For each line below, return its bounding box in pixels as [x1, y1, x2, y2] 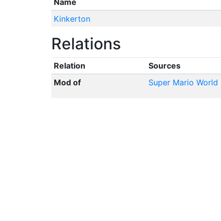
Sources [148, 61, 181, 71]
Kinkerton [53, 14, 90, 24]
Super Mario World [148, 77, 218, 87]
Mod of [53, 77, 81, 87]
